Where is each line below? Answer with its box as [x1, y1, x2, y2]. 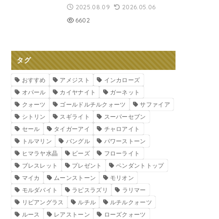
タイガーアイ [54, 124, 90, 133]
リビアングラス [22, 197, 64, 206]
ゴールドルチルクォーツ [60, 100, 126, 109]
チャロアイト [104, 124, 140, 133]
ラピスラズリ [72, 185, 108, 194]
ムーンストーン [54, 173, 96, 182]
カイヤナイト [60, 88, 96, 96]
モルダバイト [22, 185, 58, 194]
